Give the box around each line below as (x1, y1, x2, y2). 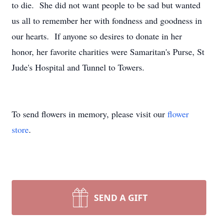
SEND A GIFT (94, 192, 147, 203)
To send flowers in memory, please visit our (12, 108, 167, 120)
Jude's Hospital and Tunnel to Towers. (12, 61, 145, 73)
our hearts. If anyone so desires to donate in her (12, 30, 182, 42)
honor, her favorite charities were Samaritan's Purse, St (12, 46, 204, 57)
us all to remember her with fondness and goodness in (12, 15, 202, 26)
